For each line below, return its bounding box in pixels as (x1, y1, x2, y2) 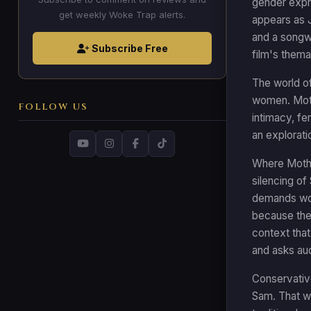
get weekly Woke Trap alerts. (59, 9, 185, 20)
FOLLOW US (18, 101, 88, 113)
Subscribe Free (89, 42, 168, 54)
